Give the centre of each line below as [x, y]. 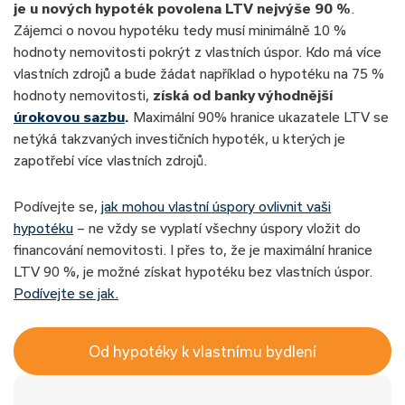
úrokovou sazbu [69, 117]
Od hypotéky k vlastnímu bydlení [202, 351]
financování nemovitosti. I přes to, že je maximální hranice [193, 249]
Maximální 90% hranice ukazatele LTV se [259, 117]
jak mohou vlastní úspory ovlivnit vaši [216, 206]
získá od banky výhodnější [243, 95]
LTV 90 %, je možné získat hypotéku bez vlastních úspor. [193, 271]
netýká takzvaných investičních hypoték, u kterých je [179, 139]
